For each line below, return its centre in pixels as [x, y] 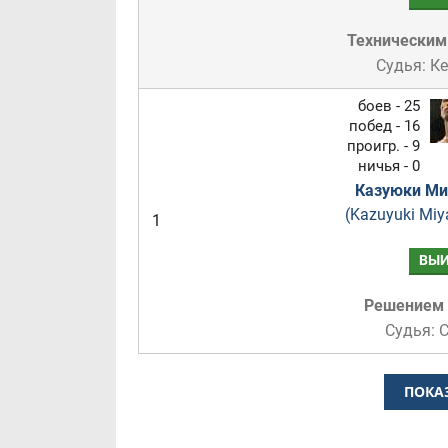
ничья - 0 [388, 166]
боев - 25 [388, 106]
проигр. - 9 [383, 146]
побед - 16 [384, 126]
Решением [404, 305]
